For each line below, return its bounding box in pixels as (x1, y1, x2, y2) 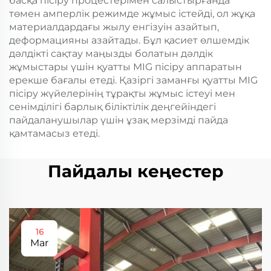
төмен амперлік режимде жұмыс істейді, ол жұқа (9, 8, 255, 19)
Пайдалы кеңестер (48, 161, 223, 181)
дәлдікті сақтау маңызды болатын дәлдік (9, 48, 213, 59)
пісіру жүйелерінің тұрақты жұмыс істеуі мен (9, 88, 235, 99)
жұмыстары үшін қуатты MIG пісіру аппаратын (9, 61, 242, 73)
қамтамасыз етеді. (9, 128, 100, 139)
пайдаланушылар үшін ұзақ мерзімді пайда (9, 114, 228, 126)
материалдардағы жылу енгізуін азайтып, (9, 21, 219, 33)
